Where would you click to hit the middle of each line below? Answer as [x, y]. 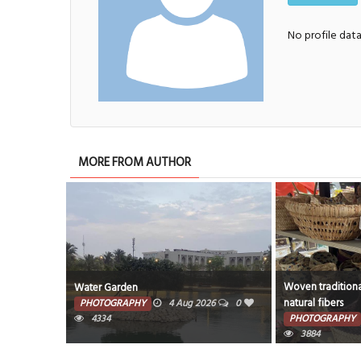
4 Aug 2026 [192, 303]
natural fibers [313, 303]
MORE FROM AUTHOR [135, 162]
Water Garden [106, 287]
